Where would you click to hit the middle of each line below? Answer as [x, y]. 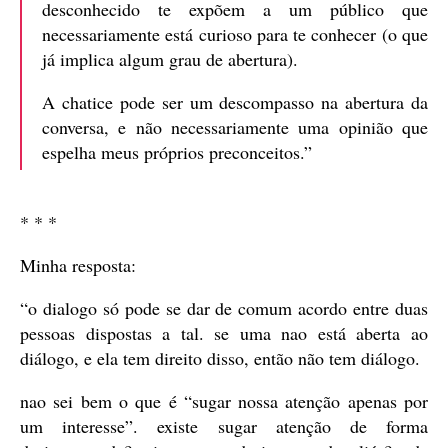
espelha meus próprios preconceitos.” [177, 152]
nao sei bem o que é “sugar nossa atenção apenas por [224, 401]
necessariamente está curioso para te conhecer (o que [235, 34]
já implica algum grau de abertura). [170, 59]
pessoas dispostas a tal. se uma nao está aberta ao [224, 333]
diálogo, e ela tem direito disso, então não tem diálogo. [220, 358]
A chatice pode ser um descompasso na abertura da [235, 102]
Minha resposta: [78, 265]
